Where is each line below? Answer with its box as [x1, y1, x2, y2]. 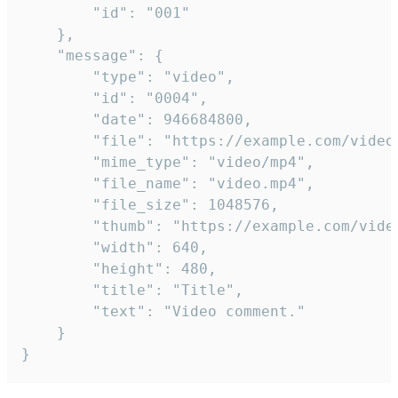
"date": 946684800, [21, 111, 92, 129]
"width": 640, [21, 239, 92, 257]
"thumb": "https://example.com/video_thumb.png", [21, 218, 92, 235]
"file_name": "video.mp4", [21, 175, 92, 193]
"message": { [21, 47, 57, 65]
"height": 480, [21, 260, 92, 278]
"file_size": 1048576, [21, 196, 92, 214]
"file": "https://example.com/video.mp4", [21, 132, 92, 150]
